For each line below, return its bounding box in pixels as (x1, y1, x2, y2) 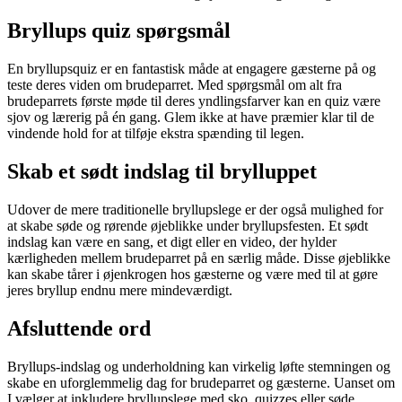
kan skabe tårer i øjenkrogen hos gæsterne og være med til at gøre (7, 267, 378, 283)
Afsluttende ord (7, 317, 151, 341)
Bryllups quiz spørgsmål (7, 19, 231, 43)
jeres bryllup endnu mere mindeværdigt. (7, 283, 232, 299)
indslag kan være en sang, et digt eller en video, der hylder (7, 234, 336, 250)
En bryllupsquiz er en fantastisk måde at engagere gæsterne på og (7, 61, 376, 77)
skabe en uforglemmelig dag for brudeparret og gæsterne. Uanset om (7, 374, 395, 390)
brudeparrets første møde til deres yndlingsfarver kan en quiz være (7, 93, 380, 109)
